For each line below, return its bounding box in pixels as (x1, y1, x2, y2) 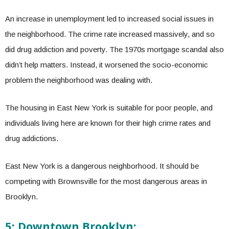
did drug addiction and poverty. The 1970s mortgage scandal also (5, 45, 224, 54)
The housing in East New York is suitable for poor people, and (5, 103, 213, 112)
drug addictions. (5, 134, 58, 143)
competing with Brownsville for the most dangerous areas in (5, 177, 207, 186)
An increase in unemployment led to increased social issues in (5, 14, 214, 23)
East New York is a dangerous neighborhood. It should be (5, 162, 199, 170)
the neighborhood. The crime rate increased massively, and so (5, 30, 215, 38)
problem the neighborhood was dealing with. (5, 76, 154, 84)
